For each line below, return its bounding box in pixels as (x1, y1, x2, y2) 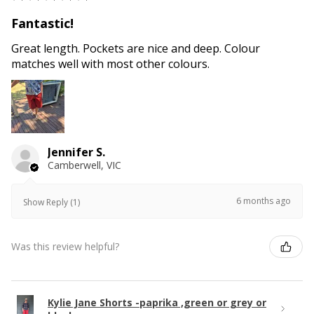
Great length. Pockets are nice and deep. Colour (11, 40, 260, 56)
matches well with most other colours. (11, 55, 210, 71)
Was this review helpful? (11, 240, 119, 254)
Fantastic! (11, 14, 74, 32)
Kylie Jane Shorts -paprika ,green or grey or (48, 295, 266, 309)
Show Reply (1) (23, 196, 80, 208)
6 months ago (236, 194, 291, 207)
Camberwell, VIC (48, 158, 121, 172)
